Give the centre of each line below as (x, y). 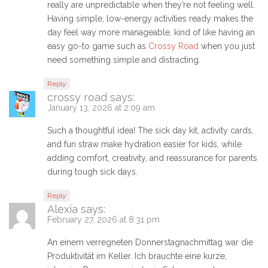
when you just (227, 46)
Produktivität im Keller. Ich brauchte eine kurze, (137, 256)
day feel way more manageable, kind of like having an (151, 33)
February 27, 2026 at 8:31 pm (103, 220)
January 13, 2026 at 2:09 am (101, 108)
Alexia (63, 209)
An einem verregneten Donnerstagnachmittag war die (150, 243)
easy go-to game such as (98, 46)
